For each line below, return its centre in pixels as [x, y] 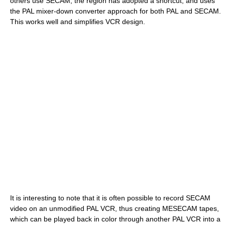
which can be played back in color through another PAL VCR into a [115, 219]
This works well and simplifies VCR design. [78, 21]
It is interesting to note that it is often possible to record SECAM [110, 198]
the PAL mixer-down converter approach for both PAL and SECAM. [116, 11]
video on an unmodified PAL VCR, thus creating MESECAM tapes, [115, 208]
